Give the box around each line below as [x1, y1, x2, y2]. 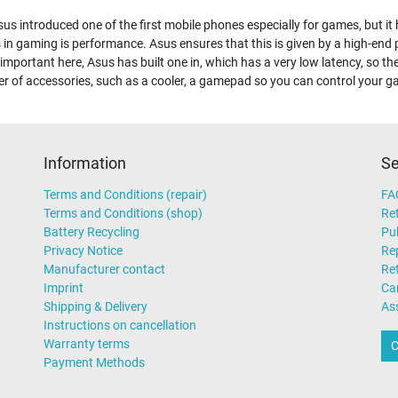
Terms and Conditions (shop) [44, 206, 203, 221]
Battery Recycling [44, 225, 139, 240]
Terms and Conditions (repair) [44, 187, 207, 203]
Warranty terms [44, 337, 130, 352]
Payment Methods [44, 355, 145, 370]
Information [44, 155, 126, 173]
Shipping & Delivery [44, 299, 147, 314]
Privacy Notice [44, 243, 123, 259]
